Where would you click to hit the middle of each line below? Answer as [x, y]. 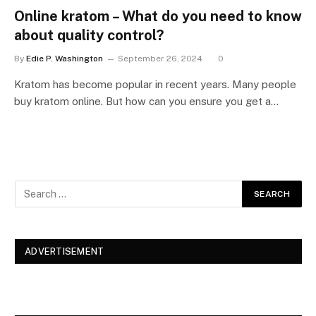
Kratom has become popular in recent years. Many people [155, 84]
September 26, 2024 [160, 58]
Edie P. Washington [65, 58]
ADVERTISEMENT [65, 251]
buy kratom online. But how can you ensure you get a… [146, 101]
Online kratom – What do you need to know [158, 16]
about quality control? [89, 35]
